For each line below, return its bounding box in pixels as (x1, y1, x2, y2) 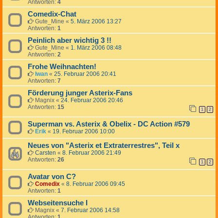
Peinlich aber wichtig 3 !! (28, 36, 111, 45)
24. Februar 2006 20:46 (61, 97, 123, 104)
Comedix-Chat (28, 10, 76, 18)
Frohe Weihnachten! (28, 63, 96, 71)
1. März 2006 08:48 (71, 44, 122, 52)
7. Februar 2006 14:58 (61, 207, 120, 214)
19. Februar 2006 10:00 (53, 128, 115, 135)
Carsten (35, 149, 56, 157)
